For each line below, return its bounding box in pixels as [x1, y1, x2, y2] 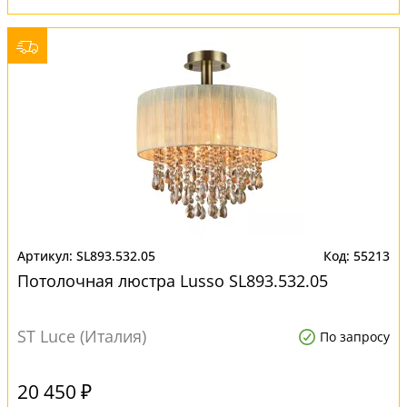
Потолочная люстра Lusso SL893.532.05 [17, 270, 328, 292]
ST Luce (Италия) [17, 325, 146, 347]
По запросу [320, 328, 390, 345]
